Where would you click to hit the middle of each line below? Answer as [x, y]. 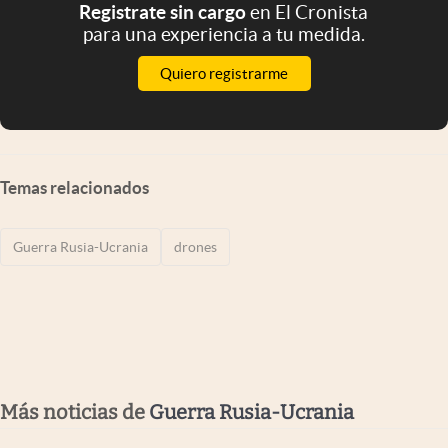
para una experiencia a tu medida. [223, 33]
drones [195, 246]
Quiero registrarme [224, 73]
